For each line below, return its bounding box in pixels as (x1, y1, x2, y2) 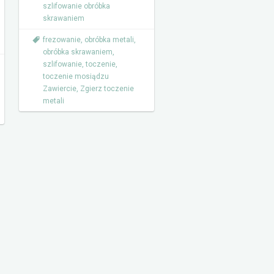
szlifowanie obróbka (43, 2, 110, 10)
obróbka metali (84, 35, 134, 44)
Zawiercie (43, 84, 76, 93)
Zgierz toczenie (80, 84, 134, 93)
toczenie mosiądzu (43, 72, 109, 81)
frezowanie (43, 35, 81, 44)
